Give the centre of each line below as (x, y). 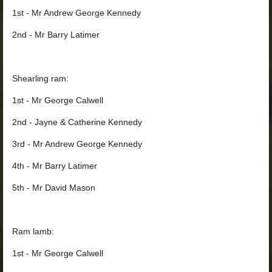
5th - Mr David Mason (54, 188)
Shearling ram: (42, 79)
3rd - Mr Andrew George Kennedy (77, 144)
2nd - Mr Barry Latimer (56, 35)
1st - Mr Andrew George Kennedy (76, 13)
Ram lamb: (33, 232)
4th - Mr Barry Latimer (55, 166)
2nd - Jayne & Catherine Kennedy (77, 122)
